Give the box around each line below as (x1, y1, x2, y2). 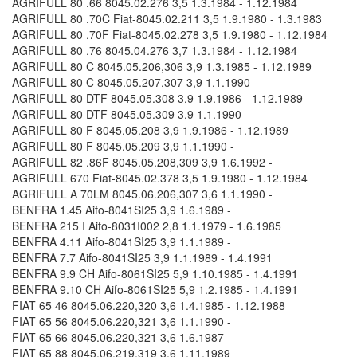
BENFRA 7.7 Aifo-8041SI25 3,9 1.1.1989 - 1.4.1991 (12, 249, 273, 266)
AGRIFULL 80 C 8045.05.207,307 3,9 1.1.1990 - (12, 74, 257, 91)
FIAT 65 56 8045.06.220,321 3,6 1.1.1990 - (12, 313, 231, 330)
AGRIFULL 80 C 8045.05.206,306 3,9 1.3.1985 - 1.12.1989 (12, 58, 312, 75)
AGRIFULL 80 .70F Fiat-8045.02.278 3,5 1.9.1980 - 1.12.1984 (12, 26, 328, 43)
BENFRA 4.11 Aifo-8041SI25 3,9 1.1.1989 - (12, 233, 231, 250)
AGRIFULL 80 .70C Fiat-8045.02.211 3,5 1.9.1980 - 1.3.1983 (12, 10, 322, 27)
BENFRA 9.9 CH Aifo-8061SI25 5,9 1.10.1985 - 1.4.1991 (12, 265, 298, 282)
